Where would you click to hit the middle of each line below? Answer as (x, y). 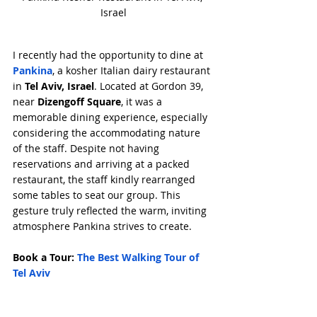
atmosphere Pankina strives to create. (102, 226)
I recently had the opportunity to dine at (109, 54)
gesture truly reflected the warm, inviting (111, 210)
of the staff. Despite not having (87, 148)
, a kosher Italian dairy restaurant (133, 70)
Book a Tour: (45, 257)
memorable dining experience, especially (111, 117)
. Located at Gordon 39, (150, 86)
